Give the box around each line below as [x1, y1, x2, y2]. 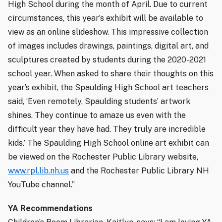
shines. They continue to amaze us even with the [8, 111, 186, 120]
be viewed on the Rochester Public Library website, [8, 152, 198, 162]
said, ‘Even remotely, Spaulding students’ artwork [8, 97, 190, 107]
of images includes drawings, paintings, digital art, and [8, 41, 209, 51]
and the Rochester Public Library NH [69, 166, 209, 176]
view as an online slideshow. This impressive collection [8, 27, 208, 37]
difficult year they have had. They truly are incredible [8, 124, 206, 134]
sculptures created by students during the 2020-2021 [8, 55, 206, 65]
